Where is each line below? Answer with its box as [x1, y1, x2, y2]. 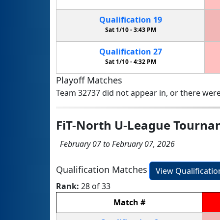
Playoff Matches [56, 74, 122, 86]
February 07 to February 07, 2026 [56, 138, 175, 149]
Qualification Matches [56, 163, 147, 175]
